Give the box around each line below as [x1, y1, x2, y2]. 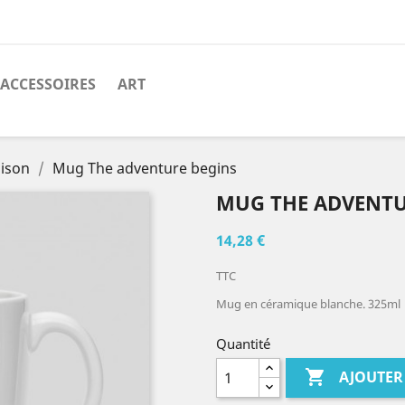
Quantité [216, 334, 270, 353]
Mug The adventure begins [52, 158, 237, 178]
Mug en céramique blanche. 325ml [216, 296, 400, 312]
